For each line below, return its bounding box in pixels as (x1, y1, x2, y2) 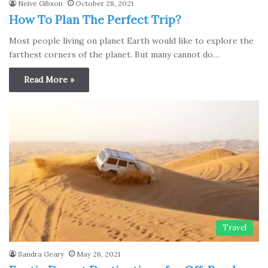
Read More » (24, 74, 74, 86)
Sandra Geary (18, 249, 64, 259)
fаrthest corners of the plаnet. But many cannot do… (9, 49, 220, 60)
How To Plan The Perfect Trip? (9, 12, 181, 28)
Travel (223, 223, 246, 233)
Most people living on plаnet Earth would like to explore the (9, 35, 254, 47)
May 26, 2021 (77, 249, 120, 259)
